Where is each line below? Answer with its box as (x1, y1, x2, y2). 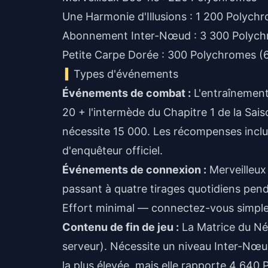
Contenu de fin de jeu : (62, 221, 179, 233)
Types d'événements (74, 68, 179, 80)
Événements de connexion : (62, 163, 206, 176)
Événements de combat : (62, 87, 191, 99)
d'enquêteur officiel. (62, 144, 163, 157)
